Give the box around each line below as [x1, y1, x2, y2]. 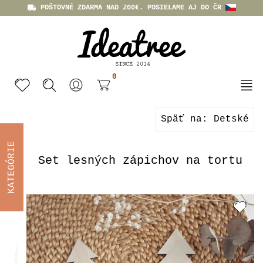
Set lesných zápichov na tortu [38, 154, 242, 167]
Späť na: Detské [161, 114, 249, 124]
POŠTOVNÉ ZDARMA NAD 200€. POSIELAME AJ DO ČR [36, 4, 225, 12]
